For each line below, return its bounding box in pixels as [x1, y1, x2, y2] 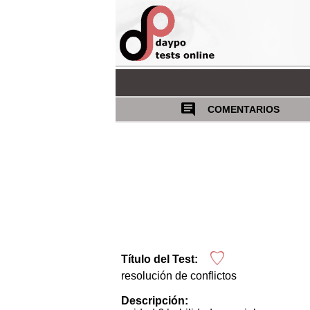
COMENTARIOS [205, 103, 280, 115]
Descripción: [120, 294, 188, 307]
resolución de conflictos [120, 269, 237, 282]
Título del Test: [120, 253, 198, 265]
